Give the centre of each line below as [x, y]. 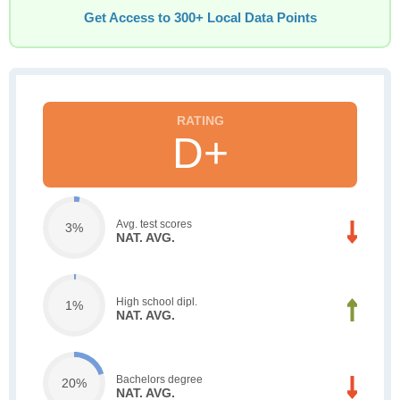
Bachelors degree [159, 379]
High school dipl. [157, 301]
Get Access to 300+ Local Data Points [200, 18]
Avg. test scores [154, 224]
